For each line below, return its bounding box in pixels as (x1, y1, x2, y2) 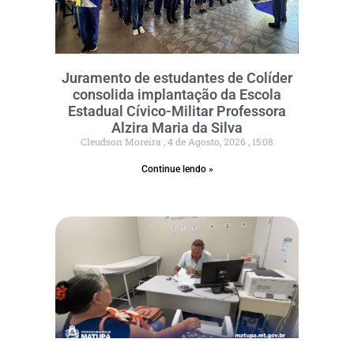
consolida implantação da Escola (73, 85, 281, 103)
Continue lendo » (141, 163, 213, 175)
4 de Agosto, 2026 (165, 134, 248, 148)
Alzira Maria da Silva (111, 119, 243, 136)
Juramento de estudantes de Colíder (62, 69, 292, 86)
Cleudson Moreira (81, 134, 164, 148)
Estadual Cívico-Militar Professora (68, 102, 286, 119)
